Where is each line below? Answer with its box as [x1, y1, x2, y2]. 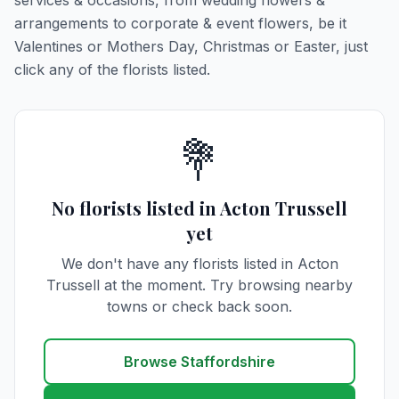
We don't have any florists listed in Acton [61, 255, 338, 273]
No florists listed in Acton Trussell [52, 196, 347, 220]
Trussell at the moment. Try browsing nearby [46, 276, 353, 294]
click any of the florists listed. [14, 61, 210, 78]
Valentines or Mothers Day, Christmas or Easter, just [14, 37, 368, 55]
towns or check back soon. [107, 297, 292, 315]
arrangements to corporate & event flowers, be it [14, 14, 346, 32]
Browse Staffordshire [124, 353, 275, 370]
